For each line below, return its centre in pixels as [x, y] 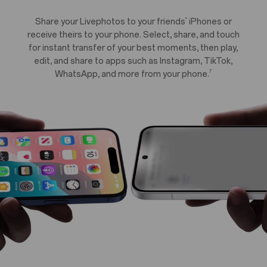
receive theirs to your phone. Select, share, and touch [133, 35]
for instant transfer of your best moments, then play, [133, 48]
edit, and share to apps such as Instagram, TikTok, [133, 61]
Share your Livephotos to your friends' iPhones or [133, 21]
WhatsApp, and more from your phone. [132, 74]
